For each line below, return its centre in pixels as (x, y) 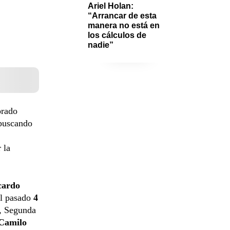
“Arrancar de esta (122, 15)
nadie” (101, 45)
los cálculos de (117, 35)
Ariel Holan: (111, 6)
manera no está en (124, 25)
